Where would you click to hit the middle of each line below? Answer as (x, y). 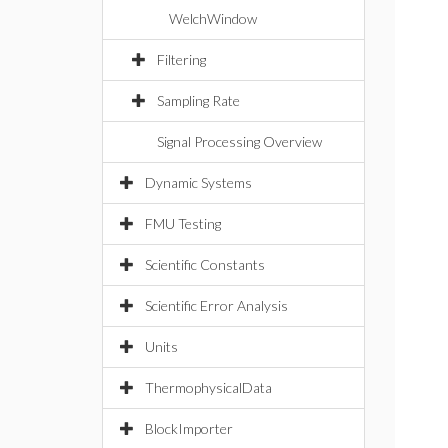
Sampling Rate (198, 100)
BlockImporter (189, 428)
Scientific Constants (205, 264)
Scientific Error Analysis (216, 305)
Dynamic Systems (198, 182)
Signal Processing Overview (239, 141)
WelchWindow (213, 18)
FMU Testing (183, 223)
